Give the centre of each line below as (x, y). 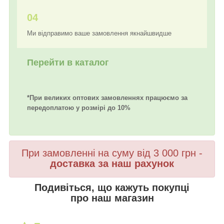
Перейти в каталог (69, 62)
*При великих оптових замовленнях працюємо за (107, 97)
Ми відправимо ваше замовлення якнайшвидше (100, 33)
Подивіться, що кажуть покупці (112, 187)
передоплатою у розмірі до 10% (79, 107)
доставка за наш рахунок (112, 163)
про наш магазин (112, 198)
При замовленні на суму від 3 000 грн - (112, 153)
